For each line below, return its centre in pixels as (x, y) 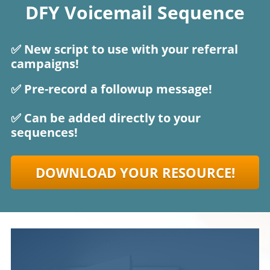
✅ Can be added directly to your (106, 118)
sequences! (44, 132)
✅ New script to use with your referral (124, 49)
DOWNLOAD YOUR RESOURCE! (135, 172)
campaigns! (45, 63)
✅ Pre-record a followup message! (111, 89)
